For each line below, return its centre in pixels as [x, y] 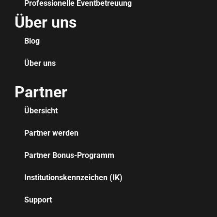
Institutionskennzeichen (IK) [73, 177]
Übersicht [41, 110]
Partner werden [51, 133]
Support [38, 200]
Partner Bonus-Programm [69, 155]
